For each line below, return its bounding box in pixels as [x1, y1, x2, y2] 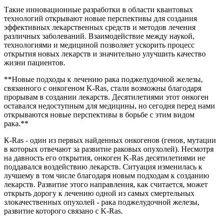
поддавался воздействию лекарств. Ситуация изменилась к [4, 162, 202, 171]
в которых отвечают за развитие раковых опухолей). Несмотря [4, 144, 214, 153]
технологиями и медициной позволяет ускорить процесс [4, 40, 194, 49]
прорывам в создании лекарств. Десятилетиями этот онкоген [4, 92, 209, 101]
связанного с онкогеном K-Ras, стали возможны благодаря [4, 83, 201, 92]
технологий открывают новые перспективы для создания [4, 14, 197, 23]
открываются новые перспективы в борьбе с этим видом [4, 110, 194, 119]
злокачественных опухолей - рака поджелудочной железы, [4, 197, 199, 206]
